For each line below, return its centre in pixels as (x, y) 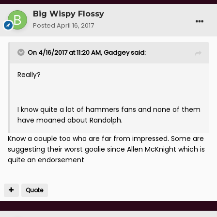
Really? (29, 75)
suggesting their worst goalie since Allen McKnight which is (106, 149)
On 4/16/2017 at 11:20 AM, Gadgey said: (87, 53)
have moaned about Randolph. (70, 120)
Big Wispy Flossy (69, 14)
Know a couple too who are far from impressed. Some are (106, 139)
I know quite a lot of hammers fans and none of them (109, 110)
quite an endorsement (46, 160)
